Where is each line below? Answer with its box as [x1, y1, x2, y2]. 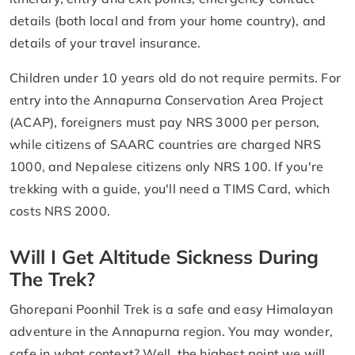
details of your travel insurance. [10, 34, 201, 51]
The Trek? [10, 266, 101, 291]
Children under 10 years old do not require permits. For [10, 69, 342, 86]
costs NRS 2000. [10, 202, 114, 219]
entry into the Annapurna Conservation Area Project [10, 91, 324, 108]
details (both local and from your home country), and [10, 12, 326, 29]
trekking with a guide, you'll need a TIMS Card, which [10, 180, 330, 197]
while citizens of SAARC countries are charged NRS [10, 136, 321, 152]
